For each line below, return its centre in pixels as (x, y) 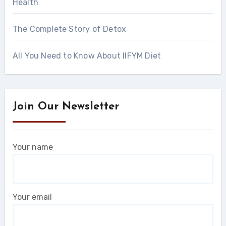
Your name (33, 147)
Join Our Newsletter (66, 107)
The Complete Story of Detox (69, 29)
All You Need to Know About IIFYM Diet (87, 56)
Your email (32, 197)
